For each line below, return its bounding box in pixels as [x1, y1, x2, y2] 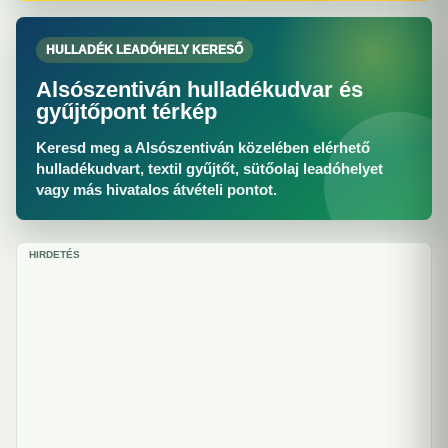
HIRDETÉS [29, 249, 80, 260]
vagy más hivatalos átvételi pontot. [36, 181, 277, 198]
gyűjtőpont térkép [36, 99, 217, 124]
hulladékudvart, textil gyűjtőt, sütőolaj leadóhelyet [36, 160, 383, 177]
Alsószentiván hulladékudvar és [36, 77, 363, 102]
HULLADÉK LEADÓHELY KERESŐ [46, 43, 243, 57]
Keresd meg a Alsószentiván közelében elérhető [36, 139, 370, 156]
